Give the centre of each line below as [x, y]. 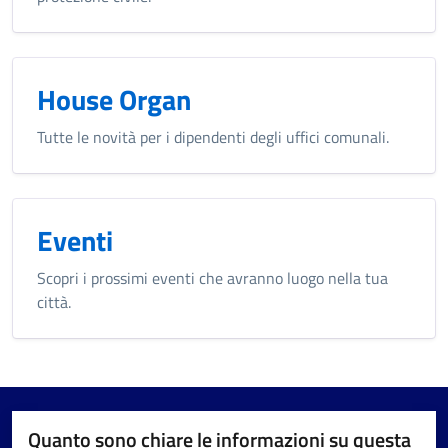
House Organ [114, 99]
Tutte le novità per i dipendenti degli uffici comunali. [213, 136]
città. [54, 301]
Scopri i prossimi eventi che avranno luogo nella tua [212, 277]
